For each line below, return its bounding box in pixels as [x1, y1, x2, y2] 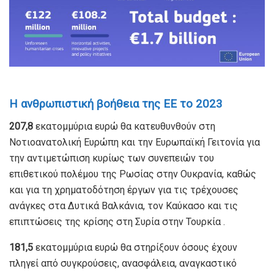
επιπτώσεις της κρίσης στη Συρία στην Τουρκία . [9, 215, 225, 228]
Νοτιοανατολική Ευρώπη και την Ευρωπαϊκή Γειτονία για [9, 136, 260, 148]
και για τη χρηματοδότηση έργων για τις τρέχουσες [9, 183, 239, 196]
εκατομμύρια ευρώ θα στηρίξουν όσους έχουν [33, 241, 237, 253]
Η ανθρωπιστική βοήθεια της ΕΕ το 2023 [9, 97, 223, 111]
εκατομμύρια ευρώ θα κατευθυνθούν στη [33, 120, 215, 132]
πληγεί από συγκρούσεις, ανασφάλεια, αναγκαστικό [9, 257, 237, 269]
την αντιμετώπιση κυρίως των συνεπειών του [9, 152, 214, 164]
